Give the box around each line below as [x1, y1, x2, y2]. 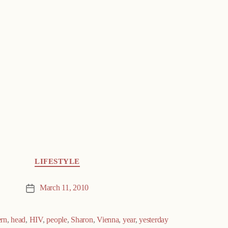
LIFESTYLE [35, 156, 80, 166]
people [46, 215, 67, 225]
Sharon [71, 215, 93, 225]
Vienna [97, 215, 119, 225]
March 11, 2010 [39, 183, 89, 193]
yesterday [139, 215, 168, 225]
